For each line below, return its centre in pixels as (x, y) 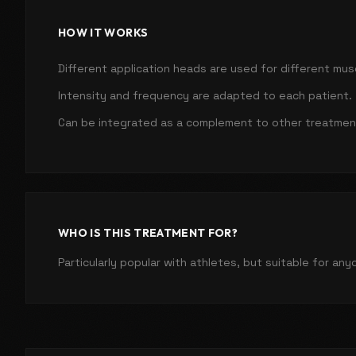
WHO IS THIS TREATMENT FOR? (148, 232)
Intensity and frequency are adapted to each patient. (205, 95)
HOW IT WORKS (103, 32)
